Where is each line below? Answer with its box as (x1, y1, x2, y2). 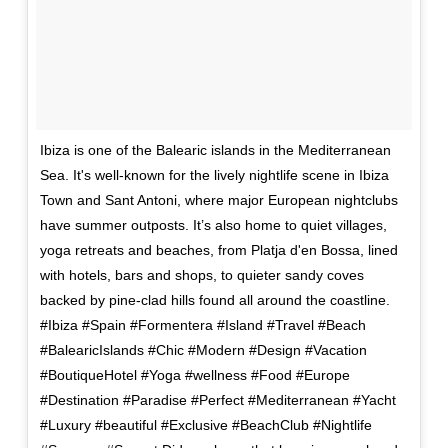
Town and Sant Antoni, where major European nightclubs (39, 192, 398, 209)
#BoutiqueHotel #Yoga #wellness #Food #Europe (39, 367, 350, 384)
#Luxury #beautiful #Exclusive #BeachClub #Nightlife (39, 417, 372, 434)
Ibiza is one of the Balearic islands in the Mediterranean (39, 142, 391, 159)
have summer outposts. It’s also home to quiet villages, (39, 217, 387, 234)
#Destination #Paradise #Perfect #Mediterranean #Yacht (39, 392, 396, 409)
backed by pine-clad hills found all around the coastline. (39, 292, 390, 309)
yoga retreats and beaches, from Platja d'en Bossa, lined (39, 242, 398, 259)
